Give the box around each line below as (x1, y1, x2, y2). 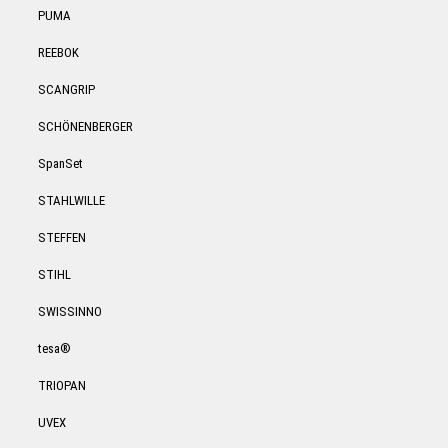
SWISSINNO (38, 304, 102, 319)
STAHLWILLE (38, 193, 105, 208)
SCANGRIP (38, 82, 95, 97)
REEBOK (38, 45, 79, 60)
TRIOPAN (38, 378, 86, 393)
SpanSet (38, 156, 83, 171)
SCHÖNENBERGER (38, 119, 133, 134)
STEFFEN (38, 230, 86, 245)
